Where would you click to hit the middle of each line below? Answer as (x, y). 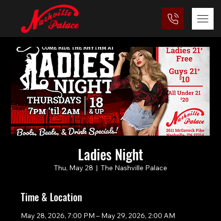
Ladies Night (110, 154)
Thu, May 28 (74, 168)
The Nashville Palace (134, 168)
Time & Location (52, 197)
